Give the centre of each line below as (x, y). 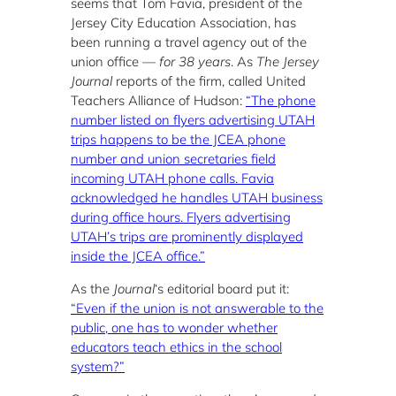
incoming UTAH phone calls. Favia (172, 179)
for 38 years (195, 62)
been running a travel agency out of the (189, 42)
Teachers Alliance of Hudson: (158, 101)
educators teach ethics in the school (176, 347)
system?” (98, 366)
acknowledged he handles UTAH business (197, 198)
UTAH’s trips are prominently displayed (187, 237)
